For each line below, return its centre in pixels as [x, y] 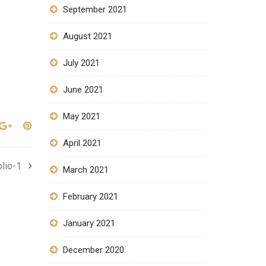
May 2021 [81, 116]
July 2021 [81, 63]
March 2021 [85, 170]
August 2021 [87, 36]
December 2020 [93, 250]
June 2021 [83, 90]
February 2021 [90, 197]
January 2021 [89, 223]
